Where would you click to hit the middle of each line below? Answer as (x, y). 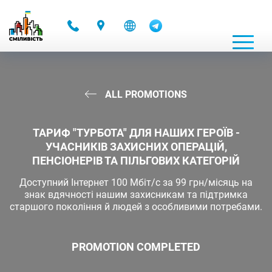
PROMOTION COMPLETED (136, 247)
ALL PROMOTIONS (145, 94)
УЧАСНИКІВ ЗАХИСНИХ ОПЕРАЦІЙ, (136, 147)
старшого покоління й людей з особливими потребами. (136, 207)
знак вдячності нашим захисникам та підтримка (136, 195)
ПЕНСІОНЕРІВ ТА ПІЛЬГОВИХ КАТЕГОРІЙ (136, 161)
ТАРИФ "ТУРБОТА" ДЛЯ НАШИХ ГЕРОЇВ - (136, 133)
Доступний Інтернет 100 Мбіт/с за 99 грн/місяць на (136, 182)
